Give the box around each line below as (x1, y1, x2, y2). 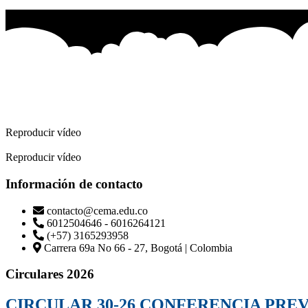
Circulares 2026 (5, 267, 94, 282)
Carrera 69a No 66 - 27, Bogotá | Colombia (44, 241, 232, 254)
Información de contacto (5, 177, 143, 191)
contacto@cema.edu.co (47, 204, 148, 217)
